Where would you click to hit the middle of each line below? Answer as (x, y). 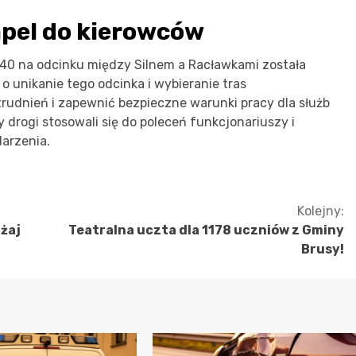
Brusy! (323, 249)
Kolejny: (321, 211)
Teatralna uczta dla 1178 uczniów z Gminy (206, 230)
